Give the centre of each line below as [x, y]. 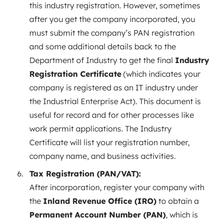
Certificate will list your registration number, [109, 142]
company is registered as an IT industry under [114, 87]
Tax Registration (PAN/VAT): [85, 173]
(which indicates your [161, 74]
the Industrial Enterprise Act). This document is [115, 101]
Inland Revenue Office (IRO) [100, 201]
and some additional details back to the [103, 46]
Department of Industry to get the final [102, 60]
